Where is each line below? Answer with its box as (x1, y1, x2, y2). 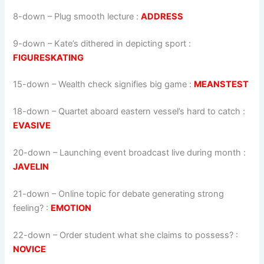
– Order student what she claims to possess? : (51, 229, 239, 240)
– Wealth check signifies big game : (49, 79, 194, 90)
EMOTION (51, 203, 92, 213)
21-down (13, 189, 50, 199)
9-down (13, 38, 46, 49)
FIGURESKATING (13, 52, 84, 63)
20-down (13, 147, 51, 159)
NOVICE (13, 243, 47, 255)
